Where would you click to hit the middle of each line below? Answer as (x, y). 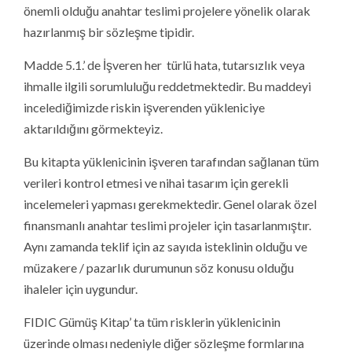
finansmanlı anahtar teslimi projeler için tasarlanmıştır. (167, 225)
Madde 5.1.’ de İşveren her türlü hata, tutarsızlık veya (164, 64)
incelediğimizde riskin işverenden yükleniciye (144, 107)
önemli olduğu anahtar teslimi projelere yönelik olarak (167, 10)
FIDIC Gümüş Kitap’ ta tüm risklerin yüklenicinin (152, 321)
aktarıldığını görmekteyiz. (93, 128)
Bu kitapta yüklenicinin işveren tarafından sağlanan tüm (171, 161)
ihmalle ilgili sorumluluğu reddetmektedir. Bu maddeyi (167, 86)
